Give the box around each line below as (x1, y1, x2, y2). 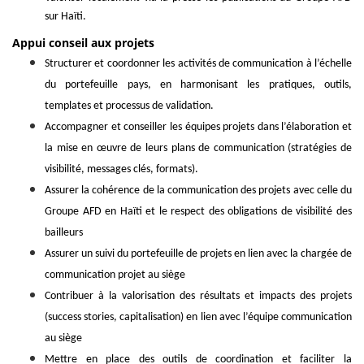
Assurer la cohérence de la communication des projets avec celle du (45, 184, 352, 197)
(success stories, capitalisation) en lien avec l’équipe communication (45, 311, 352, 324)
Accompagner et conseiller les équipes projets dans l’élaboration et (45, 121, 352, 134)
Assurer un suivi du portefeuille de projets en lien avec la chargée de (45, 248, 352, 261)
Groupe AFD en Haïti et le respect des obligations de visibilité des (45, 206, 352, 219)
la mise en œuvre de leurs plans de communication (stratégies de (45, 142, 352, 155)
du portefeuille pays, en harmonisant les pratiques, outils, (45, 79, 352, 92)
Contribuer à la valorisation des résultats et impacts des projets (45, 290, 352, 303)
